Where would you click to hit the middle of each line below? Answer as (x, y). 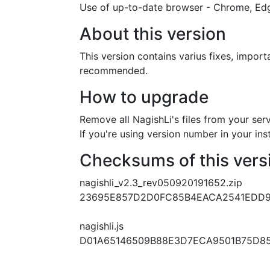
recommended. (114, 71)
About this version (153, 34)
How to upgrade (144, 97)
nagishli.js (102, 226)
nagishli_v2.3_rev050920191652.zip (161, 183)
